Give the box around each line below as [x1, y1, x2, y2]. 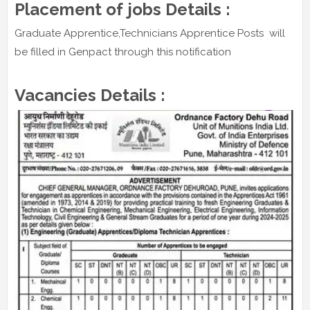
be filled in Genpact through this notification [15, 46, 231, 59]
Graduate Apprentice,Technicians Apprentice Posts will [15, 27, 285, 40]
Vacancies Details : [15, 85, 165, 106]
